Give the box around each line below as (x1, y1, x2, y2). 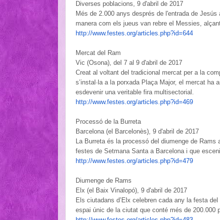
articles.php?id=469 (137, 98, 193, 106)
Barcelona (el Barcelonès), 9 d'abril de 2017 (76, 127, 199, 135)
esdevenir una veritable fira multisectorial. (76, 88, 194, 96)
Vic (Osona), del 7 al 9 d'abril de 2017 (76, 58, 182, 66)
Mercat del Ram (76, 49, 121, 56)
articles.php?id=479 (137, 157, 193, 165)
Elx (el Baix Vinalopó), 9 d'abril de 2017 (76, 186, 187, 194)
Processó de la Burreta (76, 117, 141, 125)
